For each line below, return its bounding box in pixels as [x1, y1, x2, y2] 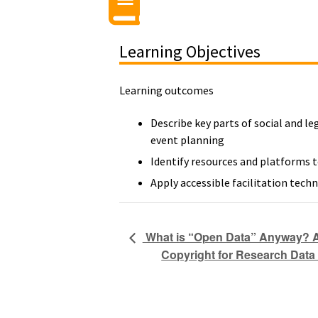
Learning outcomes [119, 83, 214, 97]
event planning [150, 133, 225, 147]
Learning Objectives [119, 40, 261, 62]
